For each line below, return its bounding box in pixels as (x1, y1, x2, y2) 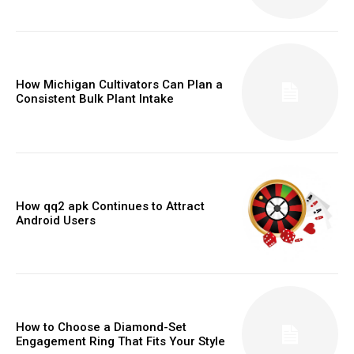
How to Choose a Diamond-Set (16, 320, 186, 335)
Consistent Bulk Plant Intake (16, 92, 174, 107)
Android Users (16, 213, 96, 228)
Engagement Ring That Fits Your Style (16, 334, 225, 349)
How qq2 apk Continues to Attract (16, 198, 205, 213)
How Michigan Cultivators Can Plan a (16, 77, 223, 92)
